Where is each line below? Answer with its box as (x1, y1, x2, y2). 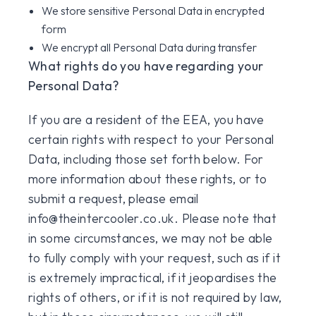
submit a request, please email (28, 190, 199, 207)
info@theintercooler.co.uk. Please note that (28, 210, 277, 226)
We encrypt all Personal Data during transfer (42, 40, 257, 54)
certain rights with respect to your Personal (28, 131, 274, 147)
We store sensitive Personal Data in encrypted (42, 4, 265, 18)
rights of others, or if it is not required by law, (28, 289, 282, 305)
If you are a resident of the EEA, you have (28, 111, 265, 128)
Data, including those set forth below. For (28, 151, 264, 167)
